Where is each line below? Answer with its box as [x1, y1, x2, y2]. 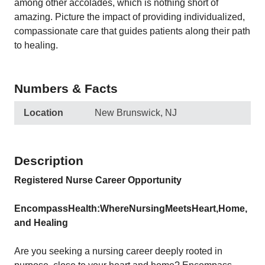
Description [14, 154, 83, 167]
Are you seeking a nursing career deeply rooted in [14, 246, 222, 256]
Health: [68, 203, 100, 214]
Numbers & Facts [14, 82, 118, 95]
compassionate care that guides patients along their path [14, 26, 250, 36]
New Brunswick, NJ [95, 108, 177, 118]
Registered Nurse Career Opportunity [14, 175, 182, 185]
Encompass [14, 203, 68, 214]
